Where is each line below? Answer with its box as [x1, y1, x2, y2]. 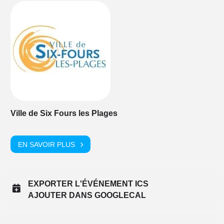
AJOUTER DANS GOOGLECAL [28, 191, 146, 199]
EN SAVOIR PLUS [18, 140, 75, 148]
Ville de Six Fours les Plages [10, 109, 117, 117]
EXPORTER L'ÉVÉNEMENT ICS [28, 179, 148, 188]
